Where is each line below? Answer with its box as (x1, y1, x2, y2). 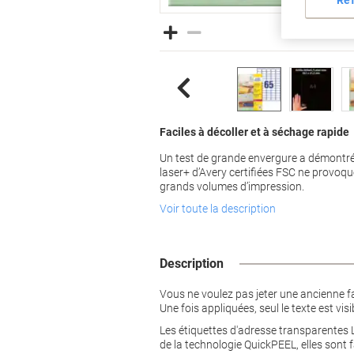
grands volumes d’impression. (160, 180, 304, 193)
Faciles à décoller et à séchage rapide (160, 126, 349, 138)
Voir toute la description (160, 202, 276, 215)
